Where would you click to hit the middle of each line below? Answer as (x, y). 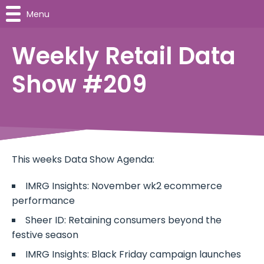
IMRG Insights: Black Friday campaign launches (133, 255)
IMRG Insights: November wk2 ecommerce (124, 186)
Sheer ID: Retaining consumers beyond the (123, 220)
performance (43, 201)
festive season (45, 235)
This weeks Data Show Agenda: (83, 160)
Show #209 (79, 84)
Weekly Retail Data (124, 56)
